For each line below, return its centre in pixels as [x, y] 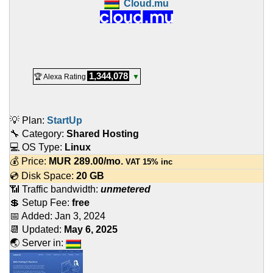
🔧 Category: [38, 134]
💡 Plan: [28, 121]
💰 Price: [29, 161]
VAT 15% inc [148, 162]
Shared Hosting [103, 134]
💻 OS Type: [37, 147]
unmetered [126, 190]
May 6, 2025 [91, 230]
